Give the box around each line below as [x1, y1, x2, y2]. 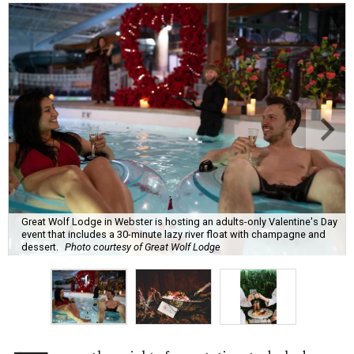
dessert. [21, 241, 58, 254]
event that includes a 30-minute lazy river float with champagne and [21, 228, 326, 241]
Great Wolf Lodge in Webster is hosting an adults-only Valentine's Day [21, 216, 337, 228]
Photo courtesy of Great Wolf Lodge [65, 241, 220, 254]
